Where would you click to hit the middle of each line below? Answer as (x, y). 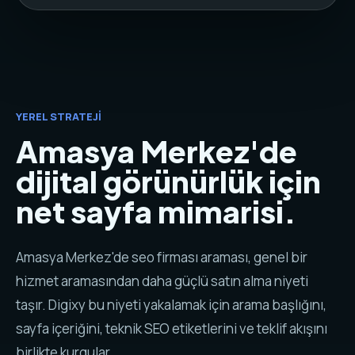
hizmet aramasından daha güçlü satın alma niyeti (162, 281)
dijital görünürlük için (168, 181)
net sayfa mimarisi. (156, 211)
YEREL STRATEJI (59, 116)
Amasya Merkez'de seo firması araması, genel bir (162, 257)
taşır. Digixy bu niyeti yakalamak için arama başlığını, (171, 305)
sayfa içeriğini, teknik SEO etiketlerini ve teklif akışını (172, 328)
